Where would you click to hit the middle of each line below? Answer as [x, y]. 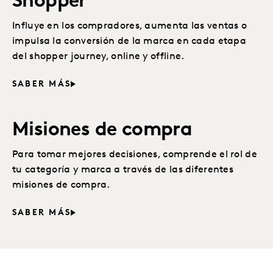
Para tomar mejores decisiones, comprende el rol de [135, 155]
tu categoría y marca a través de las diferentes [123, 170]
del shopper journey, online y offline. [98, 57]
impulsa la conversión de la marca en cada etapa [129, 41]
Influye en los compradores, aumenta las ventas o [130, 26]
